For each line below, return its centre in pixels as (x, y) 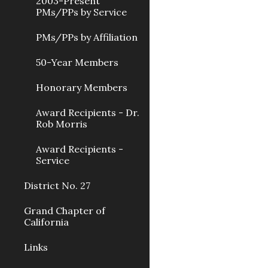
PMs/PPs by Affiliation (87, 37)
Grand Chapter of (65, 211)
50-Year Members (77, 62)
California (46, 222)
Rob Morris (62, 124)
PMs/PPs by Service (81, 12)
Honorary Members (82, 87)
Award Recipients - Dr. (88, 112)
